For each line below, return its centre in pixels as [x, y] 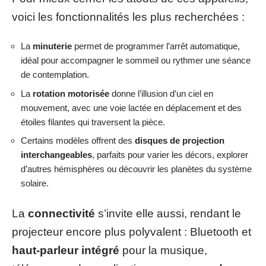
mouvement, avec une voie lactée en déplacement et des [131, 107]
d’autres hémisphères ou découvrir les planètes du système [136, 169]
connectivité [61, 213]
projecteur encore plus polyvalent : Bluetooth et [132, 232]
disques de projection [180, 140]
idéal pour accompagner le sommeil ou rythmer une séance [136, 60]
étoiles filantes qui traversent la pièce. [93, 122]
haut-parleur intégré [66, 250]
